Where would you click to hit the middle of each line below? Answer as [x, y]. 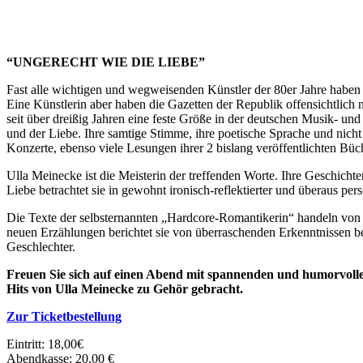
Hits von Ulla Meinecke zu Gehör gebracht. [125, 288]
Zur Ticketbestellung [64, 316]
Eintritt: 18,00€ [45, 344]
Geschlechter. [41, 246]
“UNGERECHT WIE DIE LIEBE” [106, 62]
